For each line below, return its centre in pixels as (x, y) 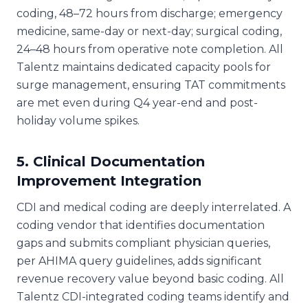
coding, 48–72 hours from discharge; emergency (150, 13)
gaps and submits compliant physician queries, (143, 243)
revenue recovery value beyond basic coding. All (150, 278)
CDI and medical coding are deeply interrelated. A (154, 207)
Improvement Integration (109, 180)
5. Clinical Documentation (111, 161)
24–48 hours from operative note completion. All (150, 49)
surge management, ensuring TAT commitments (151, 85)
